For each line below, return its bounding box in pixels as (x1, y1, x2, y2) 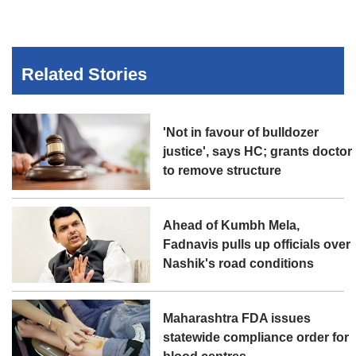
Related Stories (21, 64, 147, 85)
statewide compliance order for (163, 331, 350, 345)
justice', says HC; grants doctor (163, 145, 353, 159)
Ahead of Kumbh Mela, (163, 219, 300, 233)
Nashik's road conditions (163, 257, 315, 271)
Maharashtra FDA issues (163, 311, 311, 326)
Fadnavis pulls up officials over (163, 238, 351, 252)
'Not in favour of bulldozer (163, 126, 319, 140)
